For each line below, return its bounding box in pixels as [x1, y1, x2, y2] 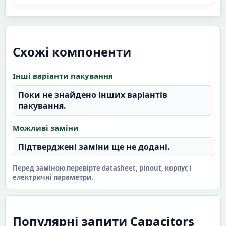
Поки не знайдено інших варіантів [18, 89, 167, 100]
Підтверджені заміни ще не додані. [18, 141, 170, 152]
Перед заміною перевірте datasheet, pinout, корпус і [13, 163, 192, 173]
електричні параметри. [13, 172, 93, 182]
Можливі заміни [13, 122, 79, 133]
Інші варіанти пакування [13, 70, 113, 81]
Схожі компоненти [13, 43, 131, 60]
